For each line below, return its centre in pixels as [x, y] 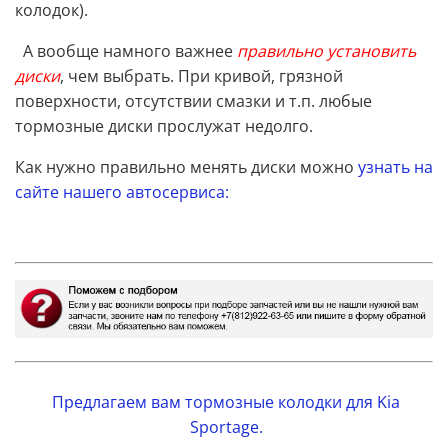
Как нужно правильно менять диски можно [184, 167]
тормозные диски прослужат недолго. [164, 126]
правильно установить [326, 51]
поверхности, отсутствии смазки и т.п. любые [193, 101]
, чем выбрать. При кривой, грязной [201, 76]
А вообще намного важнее [126, 51]
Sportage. [226, 427]
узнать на [395, 167]
